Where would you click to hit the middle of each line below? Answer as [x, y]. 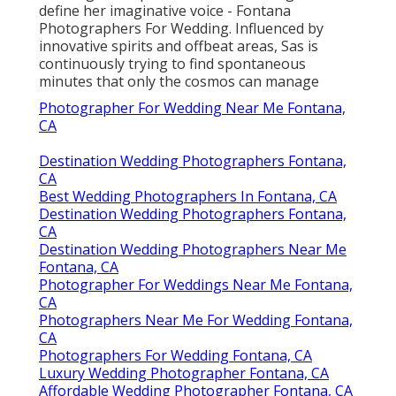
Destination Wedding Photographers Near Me [193, 249]
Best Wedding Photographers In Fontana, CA [188, 196]
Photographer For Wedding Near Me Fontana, [192, 107]
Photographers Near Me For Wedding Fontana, [196, 320]
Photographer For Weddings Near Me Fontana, [196, 284]
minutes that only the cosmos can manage [179, 81]
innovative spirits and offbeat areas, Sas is [179, 46]
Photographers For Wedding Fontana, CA [175, 355]
